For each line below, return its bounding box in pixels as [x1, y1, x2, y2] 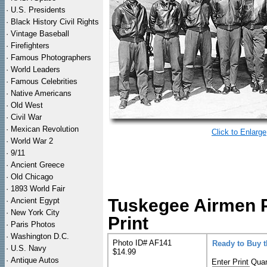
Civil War [11, 113, 42, 122]
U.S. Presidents [11, 5, 66, 14]
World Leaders [11, 65, 60, 74]
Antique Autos [11, 256, 59, 265]
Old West [11, 101, 43, 110]
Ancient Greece [11, 160, 64, 169]
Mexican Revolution [11, 125, 79, 133]
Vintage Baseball [11, 29, 69, 38]
